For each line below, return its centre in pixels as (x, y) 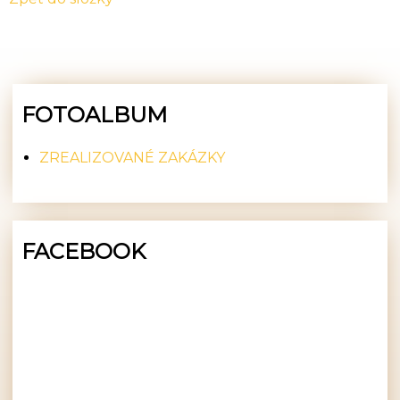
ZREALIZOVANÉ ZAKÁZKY (133, 158)
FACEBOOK (84, 252)
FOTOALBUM (95, 114)
